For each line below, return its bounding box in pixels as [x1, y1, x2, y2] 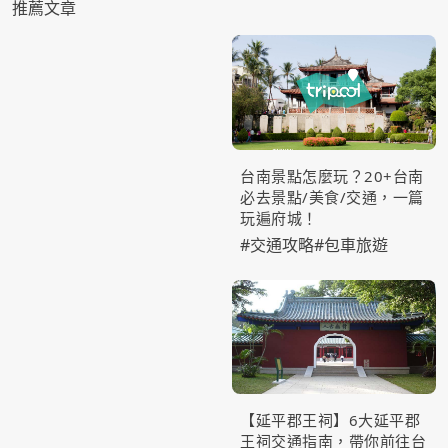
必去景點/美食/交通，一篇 [240, 186, 424, 207]
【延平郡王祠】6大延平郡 [240, 410, 420, 431]
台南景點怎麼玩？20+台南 [240, 165, 424, 186]
